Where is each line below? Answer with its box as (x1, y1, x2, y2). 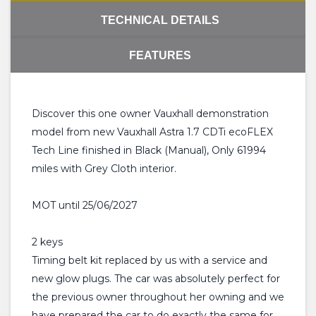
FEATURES (128, 49, 191, 61)
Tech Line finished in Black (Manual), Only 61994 (32, 144, 266, 157)
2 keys (32, 236, 63, 248)
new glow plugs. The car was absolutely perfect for (32, 272, 280, 285)
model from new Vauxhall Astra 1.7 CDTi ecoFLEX (32, 126, 273, 138)
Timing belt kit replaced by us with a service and (32, 254, 267, 267)
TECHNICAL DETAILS (100, 13, 219, 26)
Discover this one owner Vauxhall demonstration (32, 107, 269, 120)
